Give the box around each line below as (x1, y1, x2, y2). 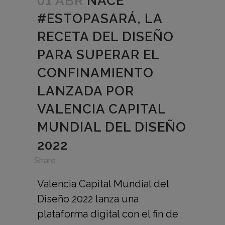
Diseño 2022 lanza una (37, 192, 139, 205)
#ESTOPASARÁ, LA (37, 11, 162, 26)
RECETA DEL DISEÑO (37, 29, 174, 44)
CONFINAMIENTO (37, 65, 154, 80)
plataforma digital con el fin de (37, 207, 178, 220)
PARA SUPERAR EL (37, 47, 159, 62)
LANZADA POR (37, 83, 134, 98)
